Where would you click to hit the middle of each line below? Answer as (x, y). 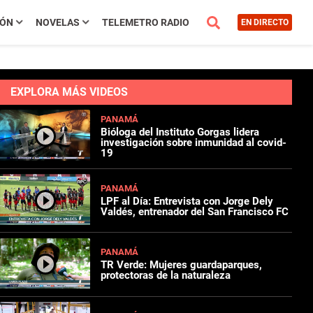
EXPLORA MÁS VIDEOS (69, 92)
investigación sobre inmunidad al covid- (194, 142)
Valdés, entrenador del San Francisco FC (195, 211)
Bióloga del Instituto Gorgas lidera (180, 132)
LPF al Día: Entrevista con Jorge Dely (187, 201)
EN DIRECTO (264, 22)
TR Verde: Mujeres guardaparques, (182, 265)
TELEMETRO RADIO (145, 22)
